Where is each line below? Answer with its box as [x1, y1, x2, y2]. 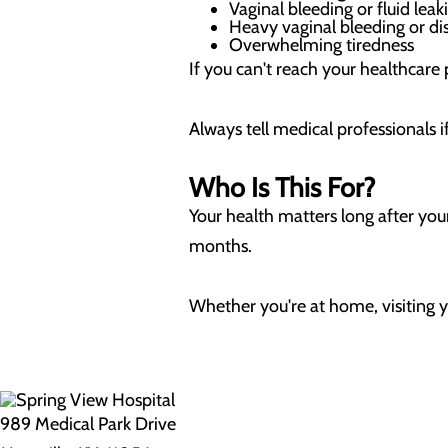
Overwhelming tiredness [229, 34, 414, 56]
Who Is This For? [189, 171, 375, 204]
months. [189, 235, 252, 257]
